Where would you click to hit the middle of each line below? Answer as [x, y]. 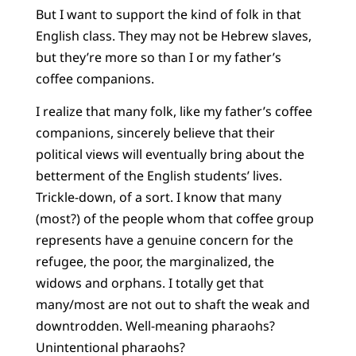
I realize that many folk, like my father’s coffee [174, 112]
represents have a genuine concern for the [164, 240]
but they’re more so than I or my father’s [158, 57]
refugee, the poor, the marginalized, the [155, 262]
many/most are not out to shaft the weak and [172, 305]
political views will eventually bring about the [170, 155]
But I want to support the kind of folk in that [168, 14]
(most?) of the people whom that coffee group [174, 219]
